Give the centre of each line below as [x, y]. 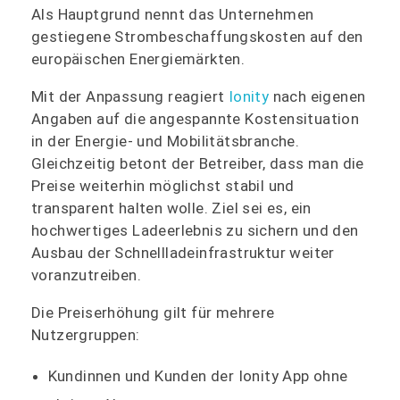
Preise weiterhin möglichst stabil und [163, 185]
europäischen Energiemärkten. [138, 58]
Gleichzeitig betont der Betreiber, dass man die [198, 163]
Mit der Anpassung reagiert [130, 96]
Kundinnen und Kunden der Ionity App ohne [198, 375]
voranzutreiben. [87, 275]
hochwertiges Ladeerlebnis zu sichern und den [195, 230]
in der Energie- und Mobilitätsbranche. [166, 141]
